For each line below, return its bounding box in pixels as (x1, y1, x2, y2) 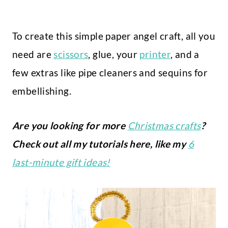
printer (139, 48, 171, 61)
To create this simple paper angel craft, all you (12, 30, 216, 42)
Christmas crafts (127, 120, 201, 132)
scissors (53, 48, 89, 61)
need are (12, 48, 54, 61)
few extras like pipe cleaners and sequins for (12, 67, 208, 79)
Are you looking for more (12, 120, 128, 132)
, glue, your (88, 48, 140, 61)
